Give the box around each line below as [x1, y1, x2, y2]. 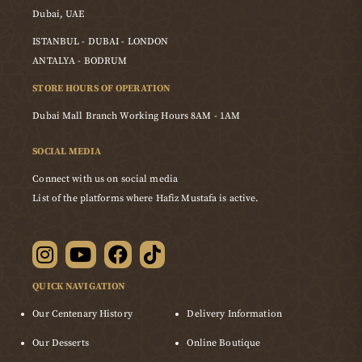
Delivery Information [187, 308, 282, 321]
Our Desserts [32, 337, 89, 350]
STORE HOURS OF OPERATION [32, 82, 171, 95]
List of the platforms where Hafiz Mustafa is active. [32, 192, 259, 205]
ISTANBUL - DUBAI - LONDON [32, 36, 169, 48]
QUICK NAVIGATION [32, 280, 126, 293]
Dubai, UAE [32, 8, 85, 21]
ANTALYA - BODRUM [32, 55, 128, 68]
